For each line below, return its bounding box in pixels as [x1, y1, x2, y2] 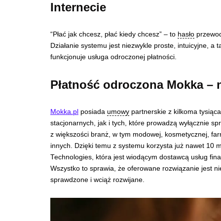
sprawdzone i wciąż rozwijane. [50, 176, 147, 184]
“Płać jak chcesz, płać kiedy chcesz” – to [50, 31, 178, 38]
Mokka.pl [50, 108, 78, 115]
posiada [78, 108, 107, 115]
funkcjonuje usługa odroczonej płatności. [50, 53, 179, 61]
